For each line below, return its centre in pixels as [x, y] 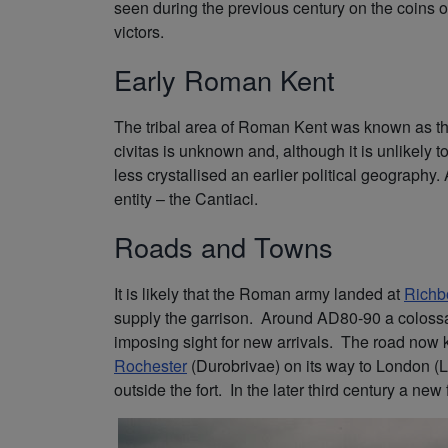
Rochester [150, 365]
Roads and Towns [223, 246]
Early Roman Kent [224, 79]
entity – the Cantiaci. [186, 198]
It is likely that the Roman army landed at [259, 293]
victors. [139, 31]
